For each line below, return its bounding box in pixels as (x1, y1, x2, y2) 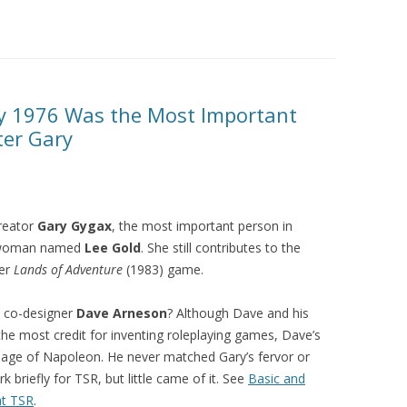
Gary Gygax (37, 217, 112, 234)
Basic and (248, 370, 305, 387)
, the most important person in (112, 217, 293, 234)
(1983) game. (123, 261, 203, 278)
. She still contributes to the (141, 239, 301, 256)
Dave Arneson (76, 304, 167, 322)
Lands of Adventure (14, 261, 123, 278)
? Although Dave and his (167, 304, 309, 322)
